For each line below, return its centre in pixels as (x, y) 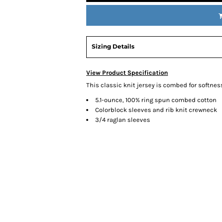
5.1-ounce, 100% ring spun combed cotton (156, 100)
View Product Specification (127, 73)
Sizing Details (113, 46)
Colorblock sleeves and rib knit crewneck (156, 110)
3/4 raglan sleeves (123, 120)
